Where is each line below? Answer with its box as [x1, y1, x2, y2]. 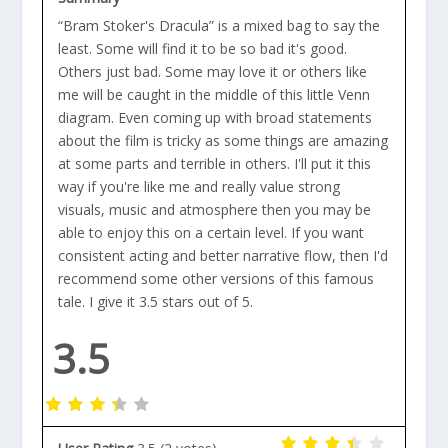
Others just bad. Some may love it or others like [57, 61, 367, 81]
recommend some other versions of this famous [57, 268, 374, 288]
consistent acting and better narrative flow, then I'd [57, 245, 388, 265]
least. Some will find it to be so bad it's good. [57, 38, 347, 58]
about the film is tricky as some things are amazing [57, 130, 388, 150]
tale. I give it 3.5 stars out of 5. [57, 291, 253, 311]
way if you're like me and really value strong [57, 176, 340, 196]
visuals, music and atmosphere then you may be [57, 199, 371, 219]
